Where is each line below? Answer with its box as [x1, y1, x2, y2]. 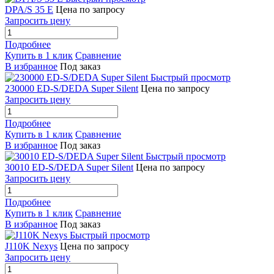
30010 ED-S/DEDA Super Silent [5, 161, 133, 172]
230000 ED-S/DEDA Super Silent [5, 83, 138, 94]
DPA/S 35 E [5, 4, 53, 15]
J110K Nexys [5, 240, 57, 251]
